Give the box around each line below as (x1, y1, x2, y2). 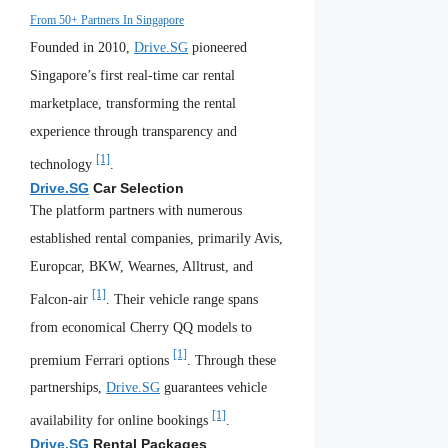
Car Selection (89, 180, 184, 196)
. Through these (187, 352, 276, 368)
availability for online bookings (30, 412, 212, 428)
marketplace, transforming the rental (30, 96, 236, 112)
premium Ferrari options (30, 352, 173, 368)
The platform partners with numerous (30, 203, 242, 218)
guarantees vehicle (160, 380, 267, 396)
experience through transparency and (30, 124, 237, 140)
